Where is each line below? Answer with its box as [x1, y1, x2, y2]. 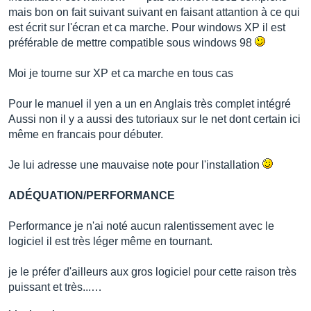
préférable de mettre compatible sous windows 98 [8, 37, 255, 49]
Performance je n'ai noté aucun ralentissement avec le [8, 220, 274, 232]
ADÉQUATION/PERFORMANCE [8, 190, 175, 201]
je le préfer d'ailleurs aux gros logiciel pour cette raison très [8, 266, 296, 278]
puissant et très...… [8, 281, 102, 293]
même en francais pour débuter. [8, 128, 163, 140]
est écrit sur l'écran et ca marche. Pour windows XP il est [8, 22, 285, 33]
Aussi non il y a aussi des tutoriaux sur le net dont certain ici [8, 113, 301, 125]
